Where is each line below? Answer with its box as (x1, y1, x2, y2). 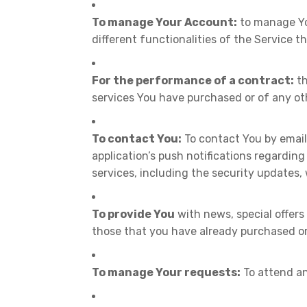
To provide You (92, 208, 175, 221)
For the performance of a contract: (92, 74, 294, 87)
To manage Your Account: (92, 16, 237, 29)
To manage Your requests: (92, 266, 241, 279)
